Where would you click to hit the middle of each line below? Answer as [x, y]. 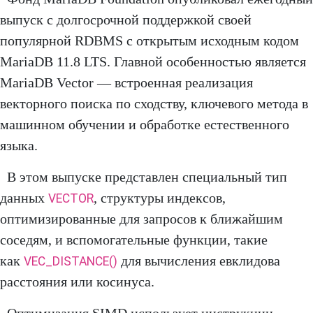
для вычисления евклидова [199, 261]
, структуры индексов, [160, 198]
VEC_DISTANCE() [71, 262]
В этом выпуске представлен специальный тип [147, 177]
